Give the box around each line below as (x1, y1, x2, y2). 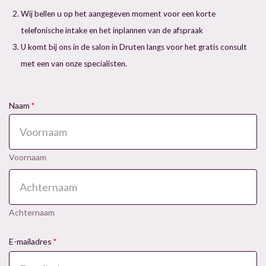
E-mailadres (9, 236, 52, 247)
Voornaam (9, 152, 46, 163)
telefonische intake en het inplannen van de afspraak (21, 26, 203, 36)
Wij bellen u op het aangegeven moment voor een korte (21, 9, 216, 19)
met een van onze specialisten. (21, 59, 127, 69)
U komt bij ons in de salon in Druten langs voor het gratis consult (21, 42, 247, 52)
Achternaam (9, 207, 55, 218)
